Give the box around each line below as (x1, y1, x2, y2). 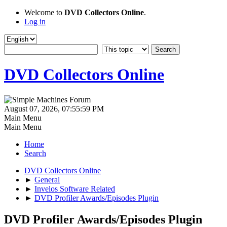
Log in (24, 17, 46, 26)
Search (24, 148, 46, 158)
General (34, 175, 60, 184)
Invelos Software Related (34, 184, 115, 193)
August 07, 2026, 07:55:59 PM (4, 104, 104, 113)
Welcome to (24, 8, 64, 17)
